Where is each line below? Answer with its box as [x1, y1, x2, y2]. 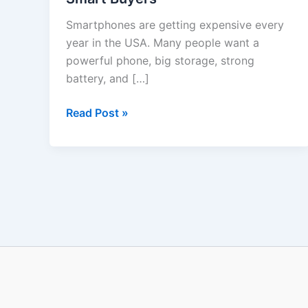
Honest [65, 80, 104, 94]
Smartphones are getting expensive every [66, 17, 284, 32]
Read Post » [66, 105, 129, 120]
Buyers [65, 152, 102, 166]
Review [65, 98, 102, 112]
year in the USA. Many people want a [66, 35, 259, 49]
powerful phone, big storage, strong [66, 53, 254, 67]
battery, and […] [66, 71, 149, 85]
